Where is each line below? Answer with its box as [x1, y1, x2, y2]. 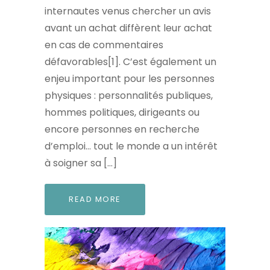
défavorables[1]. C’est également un [45, 55, 216, 69]
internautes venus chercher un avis [45, 4, 211, 19]
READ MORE [69, 193, 121, 206]
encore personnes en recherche [45, 122, 199, 137]
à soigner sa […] [45, 156, 117, 171]
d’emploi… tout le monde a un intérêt [45, 139, 218, 154]
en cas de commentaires [45, 38, 163, 52]
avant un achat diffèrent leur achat [45, 21, 212, 36]
